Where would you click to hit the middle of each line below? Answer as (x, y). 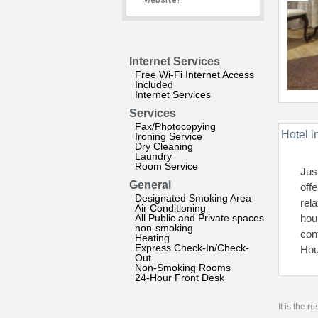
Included (154, 84)
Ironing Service (169, 136)
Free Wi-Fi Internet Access (194, 75)
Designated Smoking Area (193, 198)
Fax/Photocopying (175, 126)
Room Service (166, 166)
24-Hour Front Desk (180, 278)
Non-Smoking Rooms (183, 268)
